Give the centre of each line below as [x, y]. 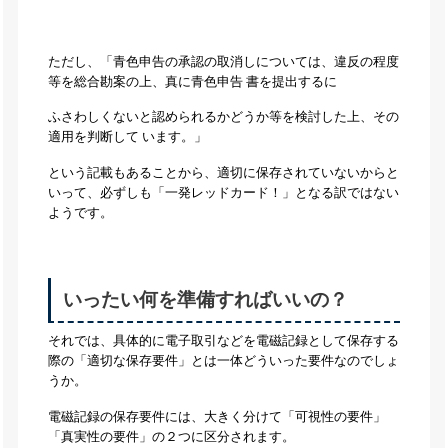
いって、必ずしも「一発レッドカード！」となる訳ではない [223, 192]
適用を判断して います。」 [127, 137]
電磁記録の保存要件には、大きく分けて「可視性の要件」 [216, 416]
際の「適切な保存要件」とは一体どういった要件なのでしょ [223, 361]
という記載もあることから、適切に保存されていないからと [223, 172]
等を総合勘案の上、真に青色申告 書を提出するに [192, 82]
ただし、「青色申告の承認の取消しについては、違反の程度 [223, 62]
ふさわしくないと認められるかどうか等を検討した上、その [223, 117]
